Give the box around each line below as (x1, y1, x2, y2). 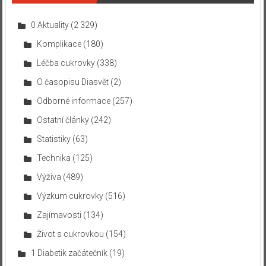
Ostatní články (36, 115, 89, 125)
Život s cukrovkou (36, 229, 104, 239)
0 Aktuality (30, 20, 69, 30)
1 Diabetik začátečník (30, 248, 107, 258)
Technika (36, 153, 71, 163)
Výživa (36, 172, 61, 182)
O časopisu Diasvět (36, 77, 109, 87)
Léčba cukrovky (36, 58, 95, 68)
